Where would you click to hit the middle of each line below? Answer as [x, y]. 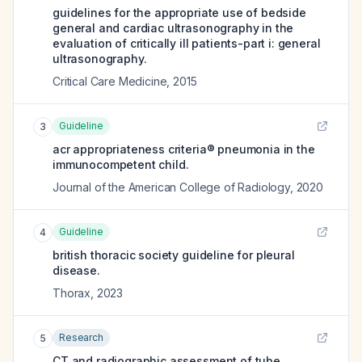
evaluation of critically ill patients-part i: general [187, 43]
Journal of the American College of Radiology [171, 187]
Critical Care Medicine [110, 81]
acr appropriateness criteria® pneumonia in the [184, 149]
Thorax [72, 293]
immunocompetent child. [121, 164]
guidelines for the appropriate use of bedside [179, 13]
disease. [76, 270]
